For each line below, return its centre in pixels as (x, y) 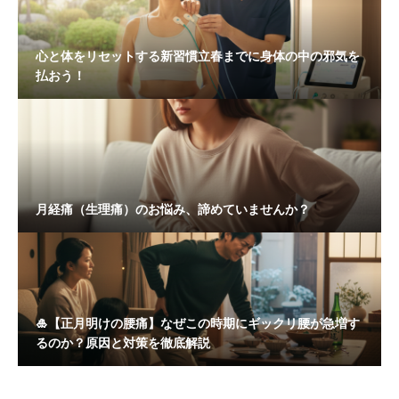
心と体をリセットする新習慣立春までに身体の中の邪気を (198, 56)
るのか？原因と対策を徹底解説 (123, 343)
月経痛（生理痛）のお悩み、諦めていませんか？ (173, 209)
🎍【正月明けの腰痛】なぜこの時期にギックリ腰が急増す (198, 323)
